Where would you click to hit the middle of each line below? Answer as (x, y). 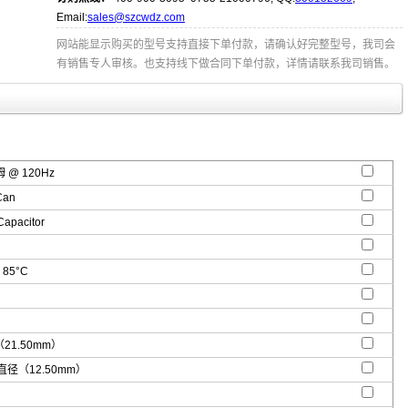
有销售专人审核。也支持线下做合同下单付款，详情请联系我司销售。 (226, 64)
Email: (72, 17)
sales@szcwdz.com (136, 17)
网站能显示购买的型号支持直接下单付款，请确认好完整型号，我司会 (226, 45)
